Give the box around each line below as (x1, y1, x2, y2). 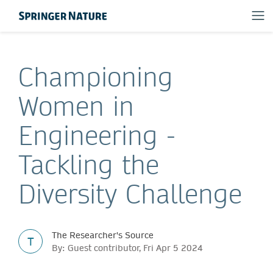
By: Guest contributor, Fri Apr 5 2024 (52, 242, 203, 253)
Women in (18, 90, 134, 122)
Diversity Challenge (18, 177, 242, 210)
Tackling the (18, 148, 159, 181)
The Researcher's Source (52, 229, 154, 241)
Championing (18, 60, 173, 93)
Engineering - (18, 119, 175, 152)
